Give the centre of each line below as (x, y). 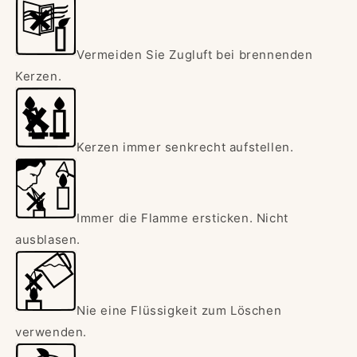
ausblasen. (48, 240)
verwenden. (51, 332)
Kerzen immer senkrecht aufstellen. (185, 147)
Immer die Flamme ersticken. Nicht (182, 218)
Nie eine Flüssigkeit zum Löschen (179, 311)
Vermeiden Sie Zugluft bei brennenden (195, 55)
